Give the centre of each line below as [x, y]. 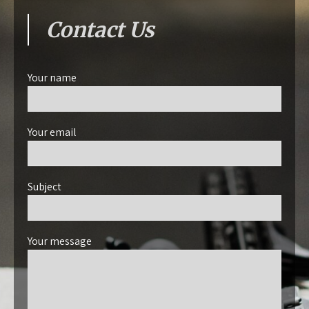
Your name [52, 77]
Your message [60, 241]
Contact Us [100, 29]
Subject [44, 186]
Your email [52, 132]
